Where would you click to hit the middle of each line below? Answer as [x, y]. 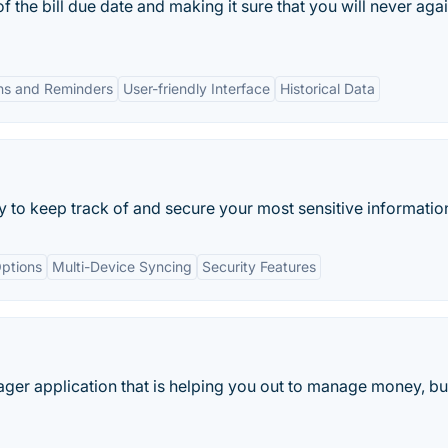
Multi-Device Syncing [122, 266]
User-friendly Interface [196, 88]
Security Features [259, 266]
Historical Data [327, 88]
